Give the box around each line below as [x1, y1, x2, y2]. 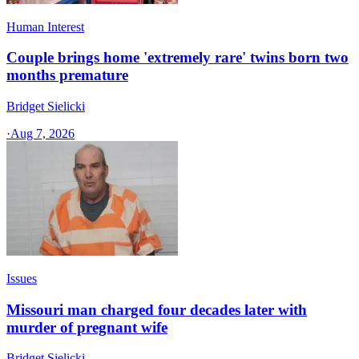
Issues [6, 272, 37, 285]
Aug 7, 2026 [10, 127, 75, 140]
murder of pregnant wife [6, 318, 167, 336]
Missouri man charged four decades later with [6, 301, 307, 318]
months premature [6, 67, 128, 84]
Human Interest [6, 19, 84, 34]
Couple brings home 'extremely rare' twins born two [6, 49, 349, 67]
